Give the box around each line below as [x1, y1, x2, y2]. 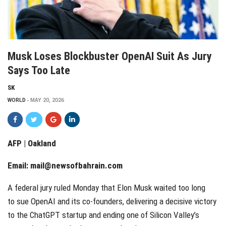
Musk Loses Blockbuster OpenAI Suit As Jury [8, 49, 212, 63]
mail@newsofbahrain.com [30, 160, 123, 171]
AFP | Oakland [8, 138, 56, 148]
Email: [8, 160, 30, 171]
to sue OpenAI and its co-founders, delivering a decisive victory [8, 196, 216, 206]
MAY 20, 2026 [30, 96, 64, 103]
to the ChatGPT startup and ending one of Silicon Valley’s [8, 209, 199, 220]
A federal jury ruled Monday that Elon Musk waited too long [8, 182, 205, 193]
